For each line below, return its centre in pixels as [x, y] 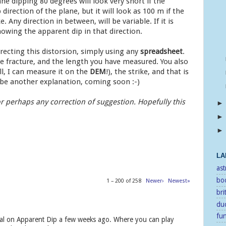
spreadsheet [161, 51]
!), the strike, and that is [147, 71]
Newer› [155, 181]
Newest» [179, 181]
